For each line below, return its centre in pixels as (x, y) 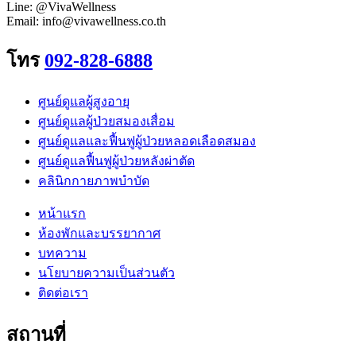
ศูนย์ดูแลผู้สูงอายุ (84, 102)
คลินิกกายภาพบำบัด (94, 181)
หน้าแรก (62, 214)
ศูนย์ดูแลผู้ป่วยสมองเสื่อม (106, 122)
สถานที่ (36, 335)
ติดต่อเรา (63, 293)
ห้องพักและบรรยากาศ (99, 234)
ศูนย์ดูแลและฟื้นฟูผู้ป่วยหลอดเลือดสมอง (147, 141)
